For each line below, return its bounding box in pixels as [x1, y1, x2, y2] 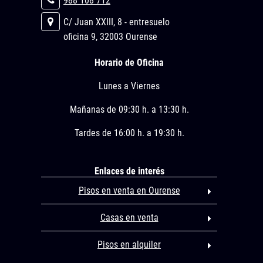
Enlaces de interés [94, 166, 164, 177]
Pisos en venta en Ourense [78, 185, 180, 196]
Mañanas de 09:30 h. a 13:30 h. [69, 104, 189, 115]
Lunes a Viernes [99, 80, 160, 92]
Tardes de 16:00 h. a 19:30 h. [74, 127, 184, 139]
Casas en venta [100, 212, 159, 223]
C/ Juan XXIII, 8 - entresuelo [61, 16, 170, 28]
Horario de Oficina [95, 57, 164, 68]
